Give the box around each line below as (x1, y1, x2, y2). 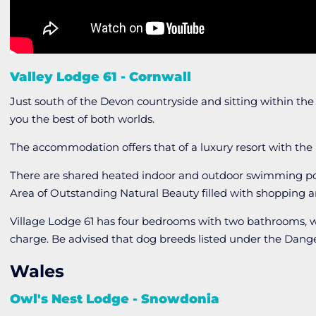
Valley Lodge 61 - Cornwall (10, 69, 192, 85)
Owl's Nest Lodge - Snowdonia (10, 291, 220, 308)
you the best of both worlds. (10, 112, 155, 126)
